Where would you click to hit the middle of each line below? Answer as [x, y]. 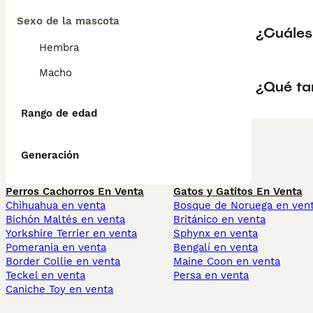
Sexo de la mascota [68, 21]
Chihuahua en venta [56, 205]
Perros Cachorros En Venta [75, 191]
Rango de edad [59, 113]
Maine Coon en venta [227, 261]
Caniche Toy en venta [59, 289]
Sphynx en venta [216, 233]
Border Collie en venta [63, 261]
